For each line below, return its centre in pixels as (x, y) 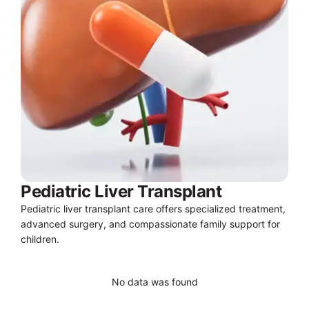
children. (40, 239)
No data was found (154, 282)
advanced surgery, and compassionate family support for (150, 224)
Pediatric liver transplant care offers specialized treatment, (153, 209)
